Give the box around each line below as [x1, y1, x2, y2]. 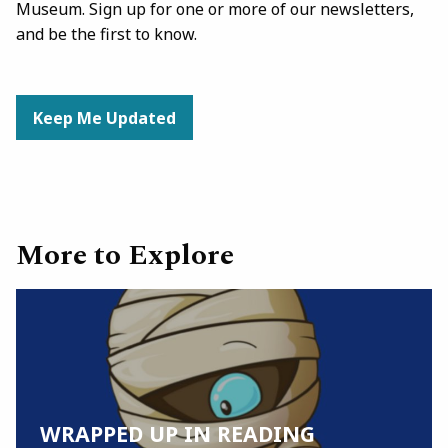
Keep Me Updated [33, 106, 176, 129]
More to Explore [16, 234, 234, 278]
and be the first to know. [16, 23, 197, 45]
